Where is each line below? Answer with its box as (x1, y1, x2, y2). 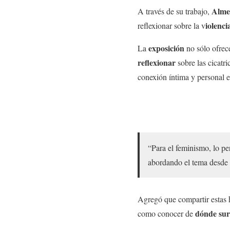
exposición (148, 42, 186, 54)
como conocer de (138, 208, 195, 219)
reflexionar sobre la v (138, 20, 205, 31)
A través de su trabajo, (138, 5, 212, 16)
